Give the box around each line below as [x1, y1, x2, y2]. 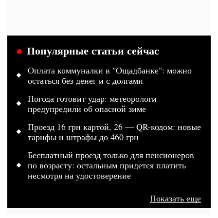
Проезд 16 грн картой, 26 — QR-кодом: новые [28, 120, 201, 132]
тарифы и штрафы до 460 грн [28, 130, 139, 143]
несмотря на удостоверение [28, 169, 131, 181]
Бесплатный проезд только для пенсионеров [28, 148, 194, 161]
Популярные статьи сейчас [27, 42, 159, 58]
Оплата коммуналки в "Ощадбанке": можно [28, 64, 192, 76]
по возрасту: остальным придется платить [28, 159, 186, 171]
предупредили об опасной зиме [28, 102, 146, 114]
